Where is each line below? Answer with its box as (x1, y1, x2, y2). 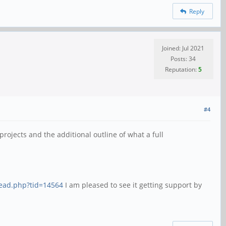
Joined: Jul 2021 (162, 43, 204, 52)
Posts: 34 (171, 54, 196, 63)
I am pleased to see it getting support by (63, 180, 202, 190)
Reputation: (164, 65, 198, 74)
